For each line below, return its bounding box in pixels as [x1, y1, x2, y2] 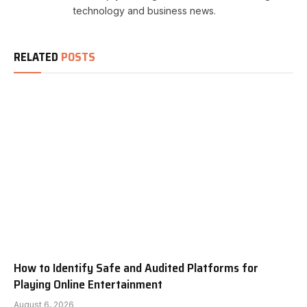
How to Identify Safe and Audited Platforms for [14, 258, 258, 278]
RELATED [14, 48, 61, 66]
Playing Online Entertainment [14, 274, 162, 294]
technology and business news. [73, 5, 216, 17]
